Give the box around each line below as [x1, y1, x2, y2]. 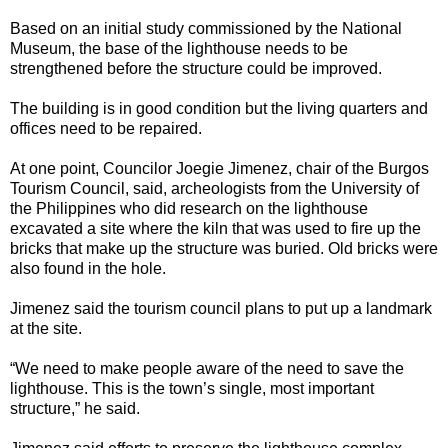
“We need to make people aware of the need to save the [10, 360, 404, 378]
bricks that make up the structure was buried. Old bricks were [10, 240, 438, 258]
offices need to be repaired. [10, 120, 202, 138]
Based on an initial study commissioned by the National [10, 20, 402, 38]
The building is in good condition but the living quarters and [10, 100, 428, 118]
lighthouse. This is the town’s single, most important [10, 380, 374, 398]
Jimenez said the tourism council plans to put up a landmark [10, 300, 432, 318]
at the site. [10, 320, 82, 338]
